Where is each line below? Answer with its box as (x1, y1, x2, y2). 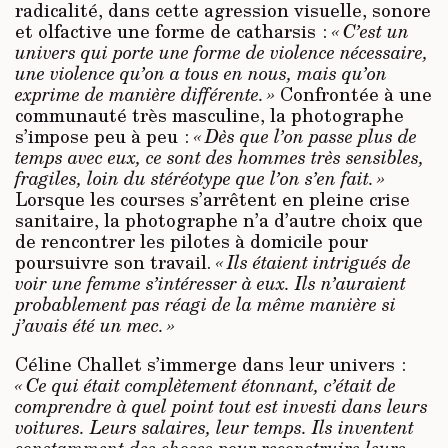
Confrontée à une (275, 80, 432, 107)
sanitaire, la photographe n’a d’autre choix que (15, 206, 423, 233)
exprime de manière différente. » (15, 80, 275, 107)
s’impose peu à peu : (15, 122, 194, 149)
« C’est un (332, 17, 409, 44)
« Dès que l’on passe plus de (194, 122, 417, 149)
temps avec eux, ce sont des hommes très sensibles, (15, 143, 424, 170)
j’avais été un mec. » (15, 311, 175, 338)
